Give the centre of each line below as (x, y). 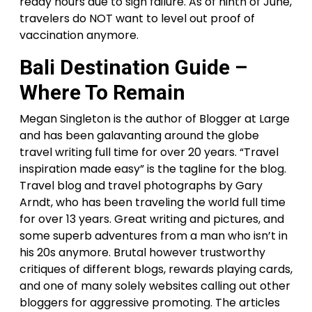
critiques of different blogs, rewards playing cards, (156, 269)
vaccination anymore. (79, 35)
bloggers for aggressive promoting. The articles (150, 303)
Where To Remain (102, 92)
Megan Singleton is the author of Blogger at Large (155, 119)
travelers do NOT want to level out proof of (137, 18)
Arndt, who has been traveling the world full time (153, 202)
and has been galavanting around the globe (139, 135)
